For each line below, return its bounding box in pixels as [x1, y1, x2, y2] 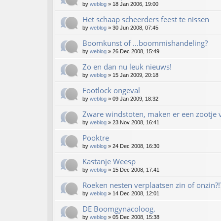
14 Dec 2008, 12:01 [112, 190, 159, 197]
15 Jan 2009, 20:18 [112, 72, 158, 78]
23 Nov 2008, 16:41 [112, 119, 159, 126]
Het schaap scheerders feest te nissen [82, 14, 209, 25]
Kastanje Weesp [82, 156, 136, 167]
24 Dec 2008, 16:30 [112, 143, 159, 149]
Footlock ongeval [82, 85, 140, 96]
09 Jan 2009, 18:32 [112, 96, 158, 102]
